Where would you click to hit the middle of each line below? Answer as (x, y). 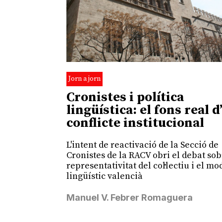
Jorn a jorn (85, 79)
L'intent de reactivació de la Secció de (143, 145)
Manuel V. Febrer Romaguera (130, 197)
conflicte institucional (136, 123)
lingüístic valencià (105, 176)
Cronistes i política (125, 97)
